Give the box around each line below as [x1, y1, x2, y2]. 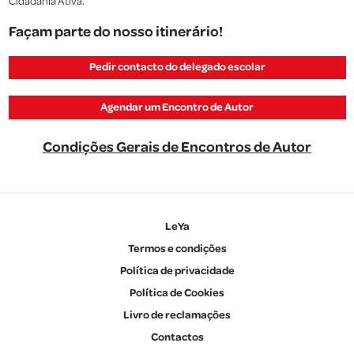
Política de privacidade [119, 265, 235, 277]
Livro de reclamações [123, 309, 231, 321]
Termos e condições [127, 243, 227, 254]
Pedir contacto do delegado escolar [88, 62, 265, 73]
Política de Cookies [130, 287, 224, 299]
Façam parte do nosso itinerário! [8, 24, 223, 40]
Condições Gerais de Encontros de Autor [43, 139, 311, 155]
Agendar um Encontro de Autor [100, 101, 254, 113]
